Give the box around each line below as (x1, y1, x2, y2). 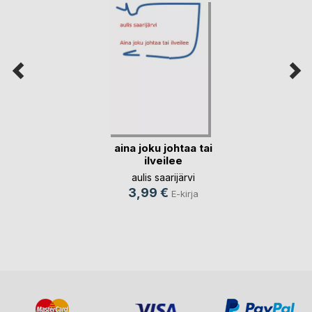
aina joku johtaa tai (114, 141, 212, 155)
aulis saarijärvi (132, 171, 195, 183)
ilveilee (144, 153, 182, 167)
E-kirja (171, 187, 198, 199)
